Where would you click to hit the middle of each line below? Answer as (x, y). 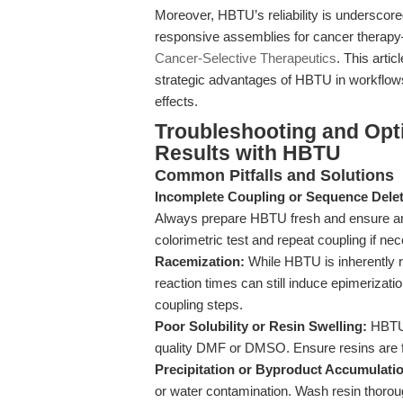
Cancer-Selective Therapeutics (246, 58)
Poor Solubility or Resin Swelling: (261, 326)
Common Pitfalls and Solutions (274, 175)
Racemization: (200, 261)
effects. (176, 101)
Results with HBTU (248, 153)
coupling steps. (199, 304)
